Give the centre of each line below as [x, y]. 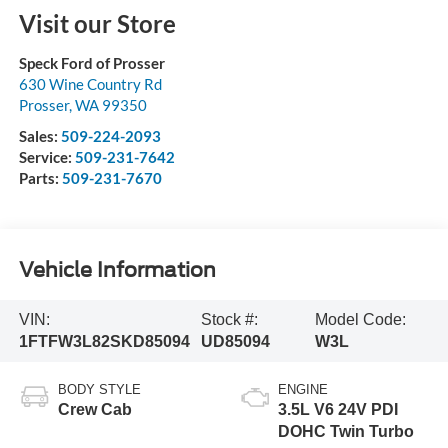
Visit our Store [97, 24]
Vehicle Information [117, 269]
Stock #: [229, 319]
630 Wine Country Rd [90, 84]
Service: [46, 157]
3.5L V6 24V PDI [338, 409]
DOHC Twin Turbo [346, 431]
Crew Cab [94, 409]
